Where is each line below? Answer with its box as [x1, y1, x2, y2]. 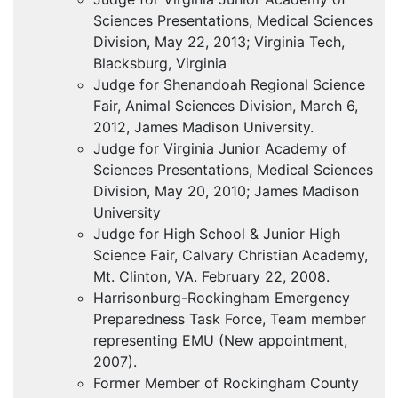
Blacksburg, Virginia [93, 54, 227, 73]
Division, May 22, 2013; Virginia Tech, [93, 33, 345, 52]
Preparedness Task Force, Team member [93, 310, 366, 329]
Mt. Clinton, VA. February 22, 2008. [93, 267, 330, 286]
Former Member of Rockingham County [93, 374, 359, 393]
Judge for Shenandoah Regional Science [93, 76, 365, 94]
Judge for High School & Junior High [93, 225, 340, 243]
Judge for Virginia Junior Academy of [93, 139, 346, 158]
